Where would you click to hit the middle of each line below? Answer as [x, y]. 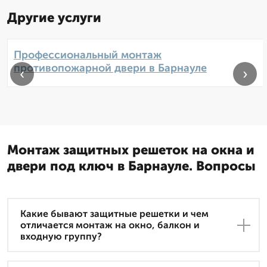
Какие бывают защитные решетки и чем [114, 214]
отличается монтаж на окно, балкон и [110, 225]
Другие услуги [54, 18]
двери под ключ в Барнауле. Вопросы [131, 166]
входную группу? [61, 237]
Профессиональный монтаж [88, 55]
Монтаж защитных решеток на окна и [131, 150]
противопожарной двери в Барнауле [110, 68]
